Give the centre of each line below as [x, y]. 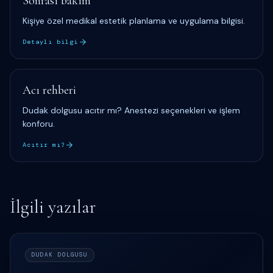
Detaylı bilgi [51, 42]
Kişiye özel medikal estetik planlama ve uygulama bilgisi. [134, 21]
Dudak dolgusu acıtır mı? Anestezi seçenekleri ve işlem [131, 110]
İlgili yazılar [53, 207]
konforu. [39, 124]
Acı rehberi [49, 90]
